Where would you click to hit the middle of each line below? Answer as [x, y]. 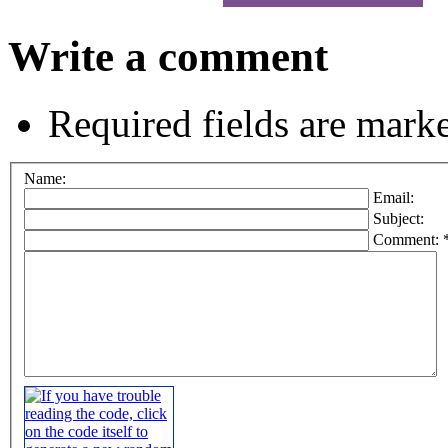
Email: [393, 197]
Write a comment [168, 57]
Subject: [398, 218]
